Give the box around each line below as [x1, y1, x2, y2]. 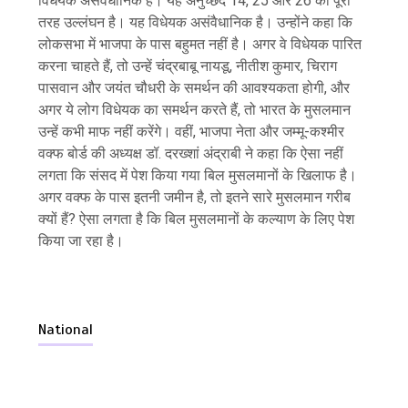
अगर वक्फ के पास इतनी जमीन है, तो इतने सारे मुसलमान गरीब [38, 188, 352, 206]
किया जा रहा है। [38, 231, 128, 250]
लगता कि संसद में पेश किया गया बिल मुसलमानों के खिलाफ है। [38, 166, 358, 184]
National [38, 320, 94, 339]
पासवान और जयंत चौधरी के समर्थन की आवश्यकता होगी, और [38, 78, 351, 97]
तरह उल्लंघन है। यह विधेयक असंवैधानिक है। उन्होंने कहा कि [38, 13, 353, 31]
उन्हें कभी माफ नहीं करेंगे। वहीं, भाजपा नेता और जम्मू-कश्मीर [38, 122, 345, 140]
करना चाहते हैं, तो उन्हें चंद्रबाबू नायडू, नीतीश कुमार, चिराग [38, 56, 338, 75]
